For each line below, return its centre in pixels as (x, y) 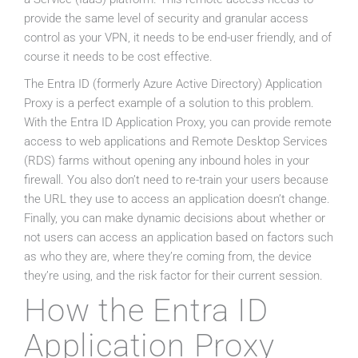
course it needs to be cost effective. (118, 57)
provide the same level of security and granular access (166, 19)
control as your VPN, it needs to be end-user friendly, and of (178, 38)
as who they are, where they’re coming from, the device (168, 257)
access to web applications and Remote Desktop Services (176, 142)
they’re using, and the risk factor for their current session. (173, 276)
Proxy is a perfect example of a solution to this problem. (169, 103)
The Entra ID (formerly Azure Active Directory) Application (173, 84)
